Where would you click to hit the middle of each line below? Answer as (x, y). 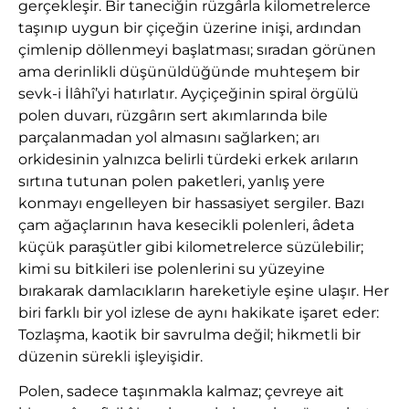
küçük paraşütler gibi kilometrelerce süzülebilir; (191, 246)
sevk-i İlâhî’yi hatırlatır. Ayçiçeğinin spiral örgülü (189, 93)
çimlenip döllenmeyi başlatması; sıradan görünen (197, 49)
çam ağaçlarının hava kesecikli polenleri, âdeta (186, 225)
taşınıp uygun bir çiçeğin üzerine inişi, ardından (190, 27)
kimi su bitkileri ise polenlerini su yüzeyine (172, 268)
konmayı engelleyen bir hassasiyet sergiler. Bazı (191, 203)
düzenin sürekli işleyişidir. (110, 356)
